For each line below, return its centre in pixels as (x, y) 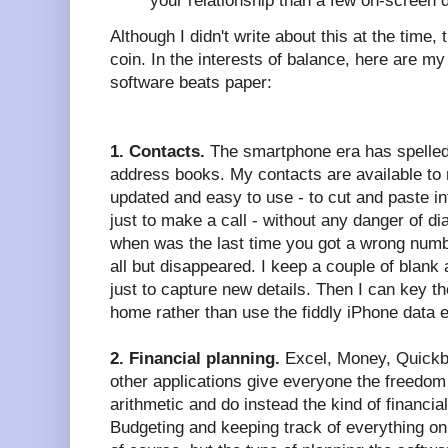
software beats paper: (191, 82)
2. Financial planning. (195, 358)
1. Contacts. (157, 151)
